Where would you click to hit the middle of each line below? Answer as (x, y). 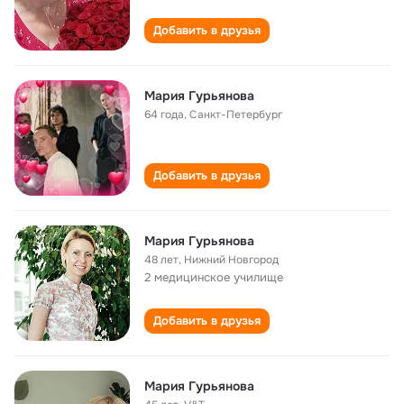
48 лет (161, 260)
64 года (164, 115)
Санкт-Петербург (236, 115)
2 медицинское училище (214, 277)
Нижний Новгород (231, 260)
